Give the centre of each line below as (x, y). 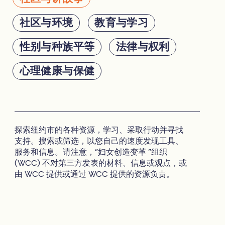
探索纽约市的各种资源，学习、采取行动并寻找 (99, 130)
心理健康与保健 (57, 71)
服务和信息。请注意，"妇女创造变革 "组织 (91, 152)
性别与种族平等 (57, 47)
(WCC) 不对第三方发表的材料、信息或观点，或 (100, 163)
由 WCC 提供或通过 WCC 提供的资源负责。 (94, 174)
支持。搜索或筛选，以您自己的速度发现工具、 (99, 141)
